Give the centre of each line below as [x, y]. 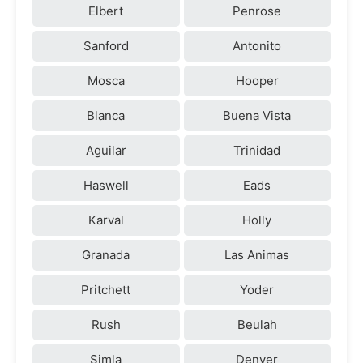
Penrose [257, 11]
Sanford [106, 45]
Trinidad [257, 150]
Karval [106, 220]
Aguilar [106, 150]
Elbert [106, 11]
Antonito [257, 45]
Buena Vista [257, 115]
